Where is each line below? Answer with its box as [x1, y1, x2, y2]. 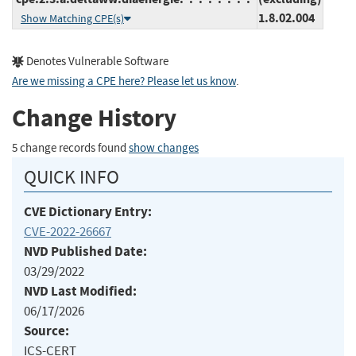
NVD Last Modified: [24, 281, 137, 300]
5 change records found [12, 140, 129, 156]
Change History [12, 102, 176, 135]
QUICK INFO [24, 164, 119, 189]
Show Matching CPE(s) [21, 11, 124, 25]
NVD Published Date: [24, 242, 147, 261]
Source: [24, 321, 69, 340]
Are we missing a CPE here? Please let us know [12, 73, 236, 89]
